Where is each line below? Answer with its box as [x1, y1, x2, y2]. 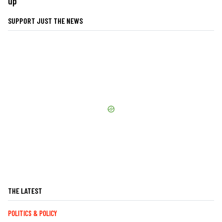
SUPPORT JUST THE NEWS [8, 16, 83, 26]
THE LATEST [8, 186, 42, 196]
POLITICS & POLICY [8, 209, 57, 218]
